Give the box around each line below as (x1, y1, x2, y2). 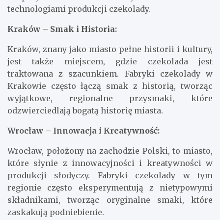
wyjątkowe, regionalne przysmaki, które (7, 93, 213, 104)
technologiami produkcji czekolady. (7, 4, 150, 14)
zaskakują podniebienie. (7, 207, 104, 218)
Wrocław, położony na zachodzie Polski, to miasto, (7, 146, 213, 156)
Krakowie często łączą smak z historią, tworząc (7, 81, 213, 91)
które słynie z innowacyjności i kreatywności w (7, 158, 213, 168)
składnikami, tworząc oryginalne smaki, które (7, 195, 213, 205)
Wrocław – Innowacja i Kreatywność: (7, 126, 160, 136)
